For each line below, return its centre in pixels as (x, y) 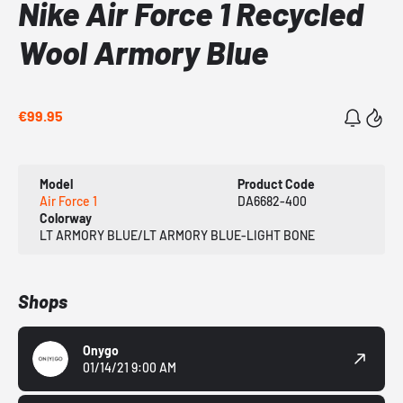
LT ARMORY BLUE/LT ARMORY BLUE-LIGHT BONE (177, 236)
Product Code (276, 184)
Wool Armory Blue (143, 52)
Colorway (66, 219)
